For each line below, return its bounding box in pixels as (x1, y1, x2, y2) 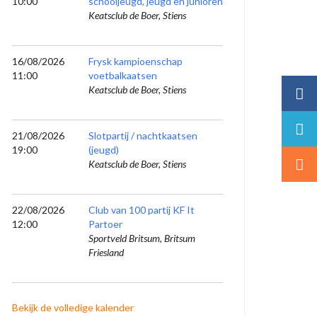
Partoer (88, 218, 122, 230)
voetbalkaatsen (88, 69, 157, 81)
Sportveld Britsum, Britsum (88, 232, 195, 244)
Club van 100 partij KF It (88, 204, 195, 216)
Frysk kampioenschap (88, 55, 183, 67)
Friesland (88, 246, 124, 258)
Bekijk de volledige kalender (12, 301, 134, 313)
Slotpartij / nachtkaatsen (88, 129, 197, 142)
